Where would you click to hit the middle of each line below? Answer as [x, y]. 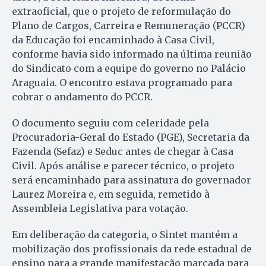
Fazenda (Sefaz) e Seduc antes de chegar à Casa [123, 151]
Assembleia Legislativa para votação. [100, 208]
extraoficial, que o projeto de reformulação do [121, 11]
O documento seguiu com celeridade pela [110, 123]
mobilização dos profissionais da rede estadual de [132, 248]
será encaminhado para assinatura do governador [132, 180]
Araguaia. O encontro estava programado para [122, 82]
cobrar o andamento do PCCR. [82, 96]
